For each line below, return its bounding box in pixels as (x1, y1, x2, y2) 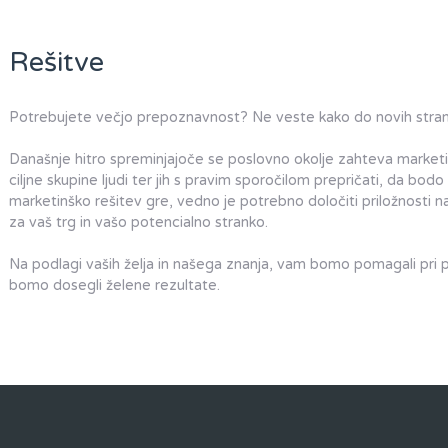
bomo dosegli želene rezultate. (9, 277, 220, 295)
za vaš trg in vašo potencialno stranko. (9, 214, 268, 232)
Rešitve (9, 46, 104, 80)
